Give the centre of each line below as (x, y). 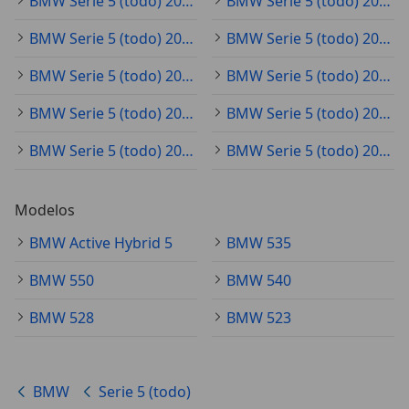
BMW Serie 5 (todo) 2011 (188, 114)
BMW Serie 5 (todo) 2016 (385, 39)
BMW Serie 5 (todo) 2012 (385, 151)
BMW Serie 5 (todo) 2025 (385, 114)
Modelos (45, 210)
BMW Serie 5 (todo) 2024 (188, 151)
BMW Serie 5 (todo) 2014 (385, 76)
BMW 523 (259, 318)
